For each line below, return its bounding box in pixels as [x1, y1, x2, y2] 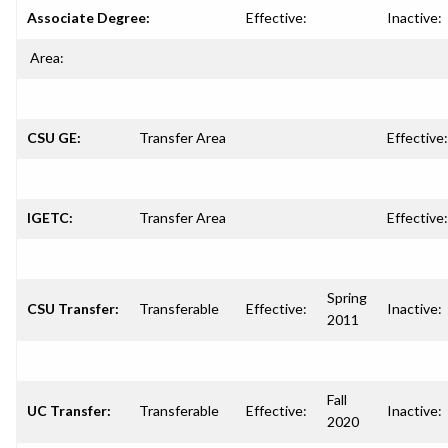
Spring [327, 289, 367, 306]
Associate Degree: [27, 9, 150, 26]
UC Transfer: [27, 402, 111, 419]
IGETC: [27, 209, 73, 226]
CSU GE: [27, 129, 81, 146]
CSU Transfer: [27, 300, 119, 317]
